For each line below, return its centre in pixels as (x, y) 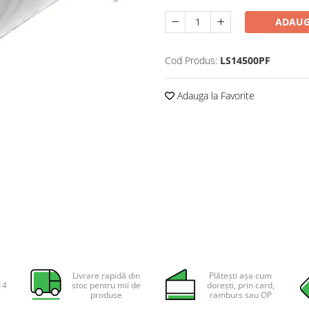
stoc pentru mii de (106, 285)
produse (106, 295)
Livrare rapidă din (106, 276)
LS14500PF (245, 60)
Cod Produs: (191, 60)
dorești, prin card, (240, 285)
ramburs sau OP (240, 295)
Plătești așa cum (241, 276)
